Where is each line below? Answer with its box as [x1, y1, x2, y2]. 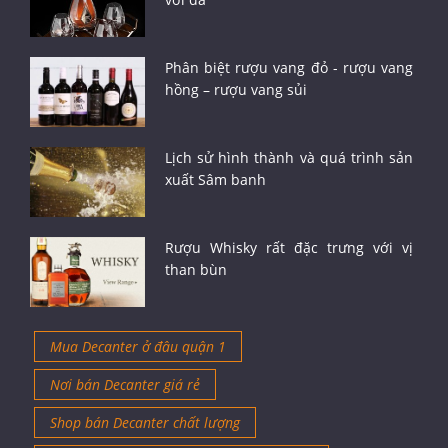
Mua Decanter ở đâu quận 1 [50, 336, 226, 356]
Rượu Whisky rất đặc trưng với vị [164, 237, 413, 257]
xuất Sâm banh [164, 169, 266, 189]
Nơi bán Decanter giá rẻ [50, 374, 200, 394]
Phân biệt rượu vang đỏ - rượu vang [164, 57, 413, 77]
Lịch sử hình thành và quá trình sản [164, 147, 413, 167]
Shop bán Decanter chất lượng [50, 412, 240, 432]
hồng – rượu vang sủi [164, 79, 307, 99]
